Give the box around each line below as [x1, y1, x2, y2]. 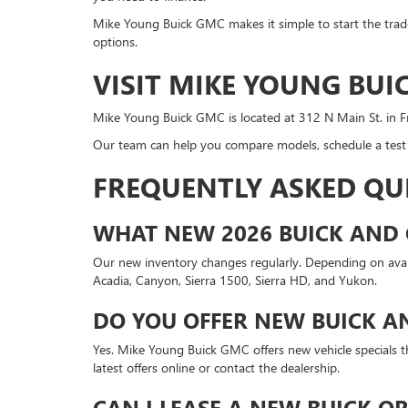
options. [93, 33, 138, 50]
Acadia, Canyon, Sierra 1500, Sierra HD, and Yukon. [93, 271, 377, 289]
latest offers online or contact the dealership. [93, 359, 340, 376]
